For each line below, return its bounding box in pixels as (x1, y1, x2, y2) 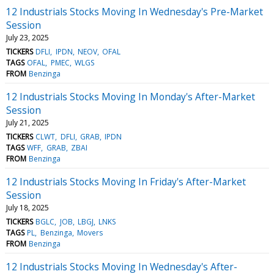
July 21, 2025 (6, 117, 49, 128)
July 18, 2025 (6, 202, 49, 213)
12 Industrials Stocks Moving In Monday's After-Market (6, 89, 255, 103)
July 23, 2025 (6, 32, 49, 43)
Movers (76, 227, 103, 238)
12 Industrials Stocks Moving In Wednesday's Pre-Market (6, 4, 263, 18)
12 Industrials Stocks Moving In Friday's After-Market (6, 174, 246, 188)
